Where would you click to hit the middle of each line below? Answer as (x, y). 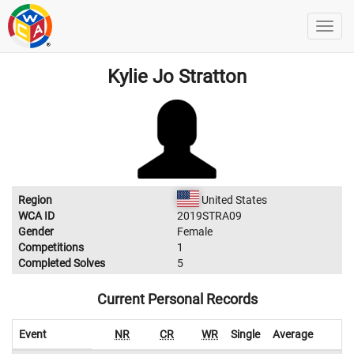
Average (293, 334)
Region (35, 200)
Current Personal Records (177, 299)
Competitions (51, 247)
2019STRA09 (209, 216)
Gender (36, 232)
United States (233, 200)
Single (245, 334)
